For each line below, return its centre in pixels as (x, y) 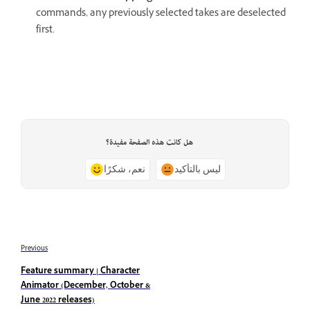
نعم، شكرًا (124, 169)
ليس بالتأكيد (197, 169)
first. (45, 31)
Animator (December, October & (85, 286)
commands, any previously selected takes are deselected (161, 15)
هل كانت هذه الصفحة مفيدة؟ (149, 143)
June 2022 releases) (58, 301)
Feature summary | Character (80, 272)
